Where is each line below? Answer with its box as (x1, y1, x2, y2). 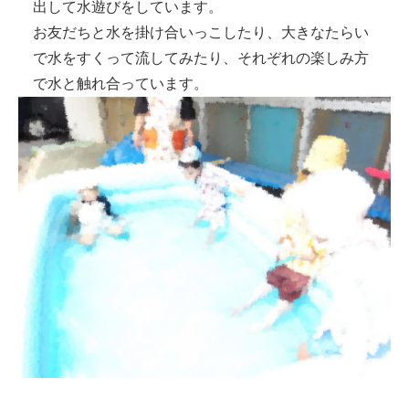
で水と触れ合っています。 (33, 75, 209, 91)
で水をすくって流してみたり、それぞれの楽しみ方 (33, 49, 370, 66)
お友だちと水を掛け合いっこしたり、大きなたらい (33, 24, 370, 40)
